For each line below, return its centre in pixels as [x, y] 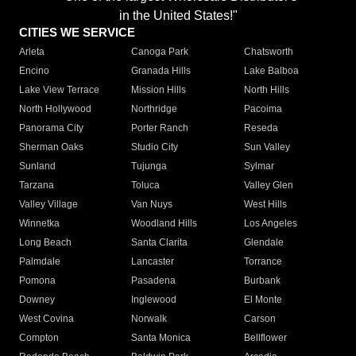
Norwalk [149, 319]
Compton [39, 338]
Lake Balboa [271, 71]
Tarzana [37, 186]
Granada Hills [161, 71]
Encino [34, 71]
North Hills [266, 90]
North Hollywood [55, 109]
